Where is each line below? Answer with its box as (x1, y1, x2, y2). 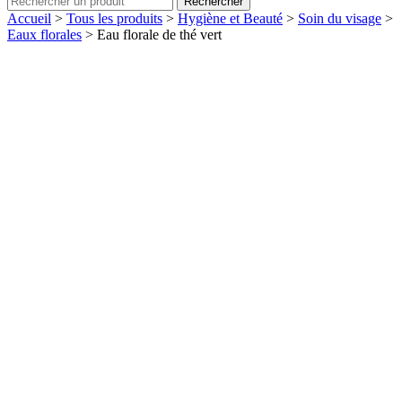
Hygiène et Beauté (178, 11, 283, 26)
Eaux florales (7, 27, 82, 42)
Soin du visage (298, 11, 381, 26)
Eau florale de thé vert (97, 27, 222, 42)
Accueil (7, 11, 51, 26)
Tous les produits (66, 11, 162, 26)
